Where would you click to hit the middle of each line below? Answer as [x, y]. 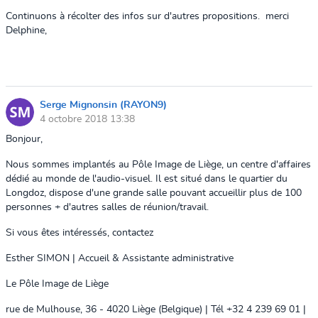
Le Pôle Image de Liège [57, 284]
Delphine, [26, 31]
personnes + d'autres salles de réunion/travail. [109, 207]
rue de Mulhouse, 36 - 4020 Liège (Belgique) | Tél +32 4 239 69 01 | [156, 309]
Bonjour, [24, 139]
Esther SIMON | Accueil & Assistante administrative [120, 258]
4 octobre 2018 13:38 [87, 119]
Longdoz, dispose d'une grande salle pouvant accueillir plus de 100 [154, 193]
